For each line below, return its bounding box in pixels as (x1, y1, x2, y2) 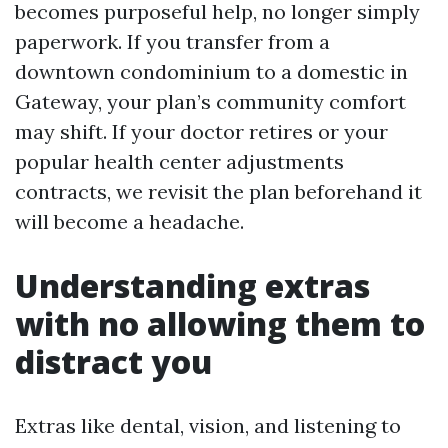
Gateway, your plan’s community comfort (15, 89, 406, 114)
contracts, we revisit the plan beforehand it (15, 179, 422, 204)
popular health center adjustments (15, 149, 344, 174)
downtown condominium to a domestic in (15, 59, 408, 84)
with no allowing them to (15, 302, 425, 345)
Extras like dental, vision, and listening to (15, 413, 401, 438)
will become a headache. (15, 209, 244, 234)
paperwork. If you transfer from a (15, 29, 330, 54)
